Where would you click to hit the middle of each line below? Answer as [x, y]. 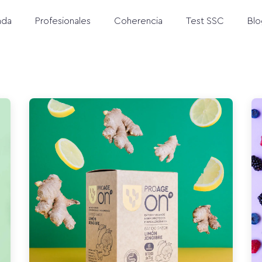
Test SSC [205, 21]
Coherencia [138, 21]
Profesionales [63, 21]
